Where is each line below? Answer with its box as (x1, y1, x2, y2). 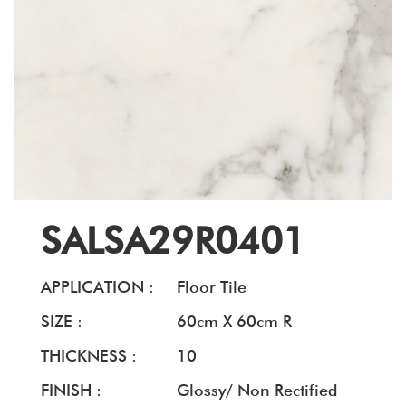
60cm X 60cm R (177, 312, 292, 331)
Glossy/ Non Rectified (177, 381, 337, 400)
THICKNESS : (41, 346, 137, 365)
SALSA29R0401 (41, 218, 305, 263)
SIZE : (41, 312, 82, 331)
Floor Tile (177, 277, 246, 296)
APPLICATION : (41, 277, 154, 296)
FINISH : (41, 381, 101, 400)
